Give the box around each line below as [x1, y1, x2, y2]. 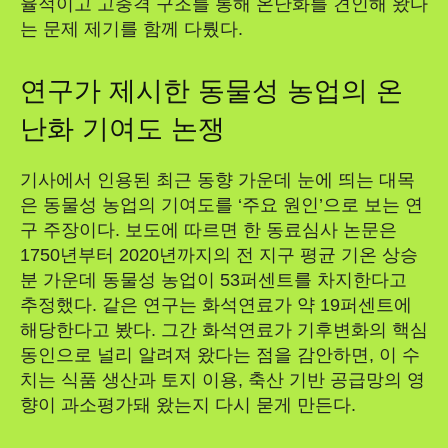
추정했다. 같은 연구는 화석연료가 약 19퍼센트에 [20, 294, 412, 315]
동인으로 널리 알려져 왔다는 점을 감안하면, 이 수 [20, 344, 420, 365]
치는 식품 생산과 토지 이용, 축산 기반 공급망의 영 [20, 369, 425, 390]
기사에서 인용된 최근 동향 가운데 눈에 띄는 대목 [20, 169, 415, 190]
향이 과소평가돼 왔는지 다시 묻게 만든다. [20, 394, 356, 415]
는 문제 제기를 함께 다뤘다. [20, 18, 243, 39]
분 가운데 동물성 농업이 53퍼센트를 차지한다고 [20, 269, 407, 290]
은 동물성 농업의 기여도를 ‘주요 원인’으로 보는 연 [20, 194, 423, 215]
